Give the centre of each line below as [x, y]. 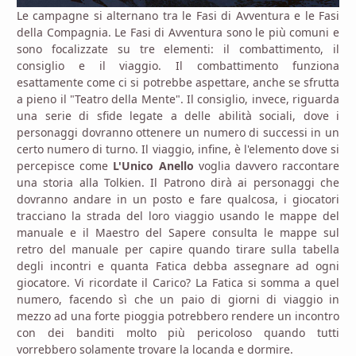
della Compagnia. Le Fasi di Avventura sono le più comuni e [178, 33]
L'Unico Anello [156, 166]
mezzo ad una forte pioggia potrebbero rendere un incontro [178, 316]
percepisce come [65, 166]
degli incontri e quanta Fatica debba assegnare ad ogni [178, 266]
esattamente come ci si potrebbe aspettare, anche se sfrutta [178, 83]
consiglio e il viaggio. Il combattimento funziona [178, 66]
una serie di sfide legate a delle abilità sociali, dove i [178, 116]
